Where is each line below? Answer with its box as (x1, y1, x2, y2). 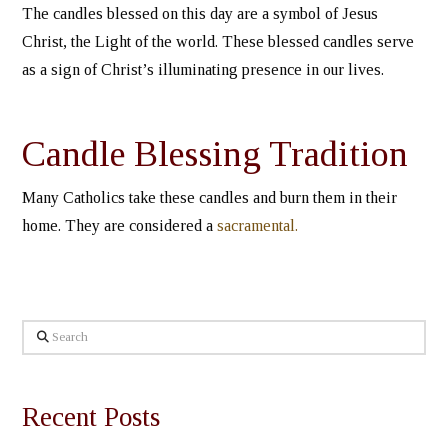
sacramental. (217, 217, 303, 235)
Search (21, 324, 66, 342)
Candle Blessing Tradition (22, 132, 409, 174)
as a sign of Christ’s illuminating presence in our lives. (22, 61, 385, 79)
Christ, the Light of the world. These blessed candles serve (22, 33, 415, 51)
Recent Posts (22, 401, 161, 432)
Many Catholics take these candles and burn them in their (22, 189, 398, 207)
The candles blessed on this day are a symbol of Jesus (22, 5, 379, 23)
